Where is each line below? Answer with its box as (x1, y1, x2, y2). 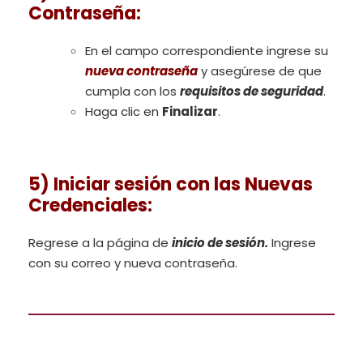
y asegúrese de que (198, 62, 322, 80)
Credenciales (28, 193, 147, 219)
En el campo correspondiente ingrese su (85, 42, 328, 60)
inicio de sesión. (172, 234, 268, 252)
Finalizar (162, 103, 218, 121)
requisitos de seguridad (180, 83, 323, 100)
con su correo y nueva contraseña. (28, 254, 237, 272)
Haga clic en (85, 103, 162, 121)
